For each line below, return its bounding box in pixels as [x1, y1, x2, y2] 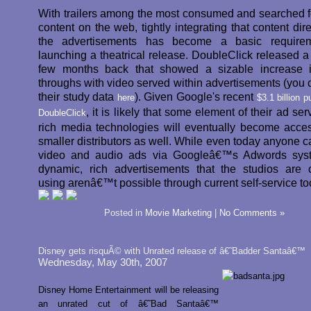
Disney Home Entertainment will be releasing [38, 285, 219, 295]
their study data [38, 90, 117, 103]
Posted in [104, 208, 145, 218]
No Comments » [219, 208, 285, 218]
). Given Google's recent [134, 90, 257, 103]
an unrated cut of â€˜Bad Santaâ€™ [38, 299, 219, 309]
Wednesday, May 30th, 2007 [38, 257, 167, 268]
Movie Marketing [145, 208, 212, 218]
